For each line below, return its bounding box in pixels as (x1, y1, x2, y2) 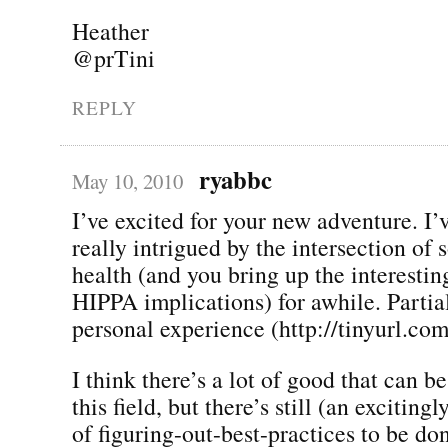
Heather (72, 14, 149, 47)
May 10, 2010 (72, 166, 183, 195)
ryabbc (198, 160, 272, 197)
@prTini (72, 41, 155, 74)
